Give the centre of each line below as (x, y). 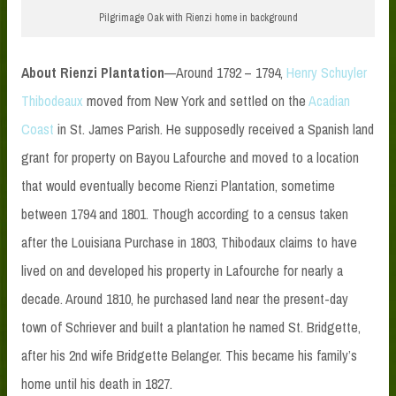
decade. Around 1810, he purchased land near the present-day (185, 298)
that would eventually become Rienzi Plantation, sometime (178, 185)
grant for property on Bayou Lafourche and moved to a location (190, 157)
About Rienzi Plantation (93, 72)
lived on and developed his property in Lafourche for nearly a (182, 270)
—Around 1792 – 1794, (225, 72)
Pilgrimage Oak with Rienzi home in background (198, 17)
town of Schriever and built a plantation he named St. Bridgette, (191, 327)
